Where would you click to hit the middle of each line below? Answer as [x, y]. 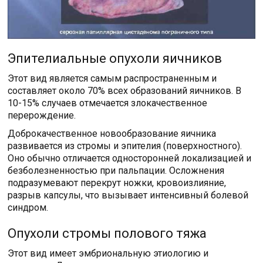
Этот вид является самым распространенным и [112, 79]
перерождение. [42, 116]
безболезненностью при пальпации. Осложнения [116, 171]
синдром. [28, 208]
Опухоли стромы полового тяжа [107, 234]
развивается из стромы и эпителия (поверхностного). [125, 146]
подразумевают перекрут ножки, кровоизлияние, [117, 183]
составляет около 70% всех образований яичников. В [125, 91]
